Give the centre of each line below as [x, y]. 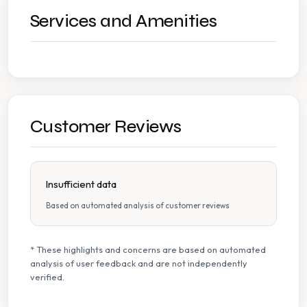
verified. [47, 277]
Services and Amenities [124, 21]
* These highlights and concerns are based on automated [148, 249]
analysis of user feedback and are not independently [139, 263]
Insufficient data [81, 184]
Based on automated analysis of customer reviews [138, 205]
